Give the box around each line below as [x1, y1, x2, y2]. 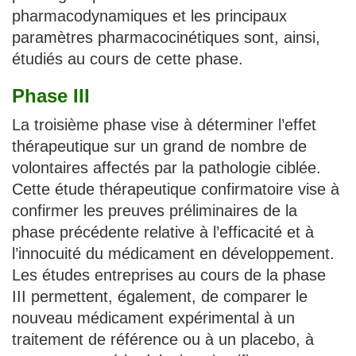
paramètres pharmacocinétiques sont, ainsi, [12, 28, 320, 46]
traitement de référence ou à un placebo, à [12, 330, 314, 348]
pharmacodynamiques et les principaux [12, 6, 287, 25]
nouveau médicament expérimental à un [12, 308, 295, 327]
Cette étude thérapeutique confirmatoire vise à [12, 180, 339, 198]
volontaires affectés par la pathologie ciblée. [12, 158, 321, 176]
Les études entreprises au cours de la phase [12, 265, 326, 284]
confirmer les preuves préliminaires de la [12, 201, 297, 219]
